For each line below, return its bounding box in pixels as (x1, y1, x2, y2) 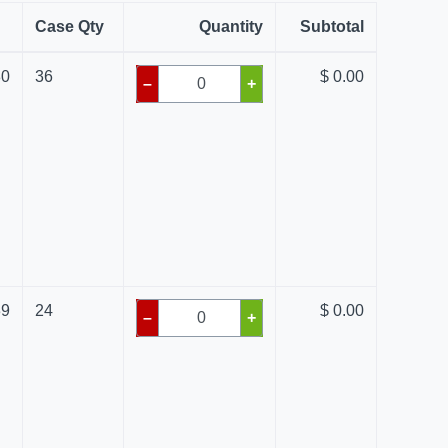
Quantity (199, 18, 264, 35)
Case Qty (35, 18, 105, 35)
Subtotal (300, 18, 365, 35)
